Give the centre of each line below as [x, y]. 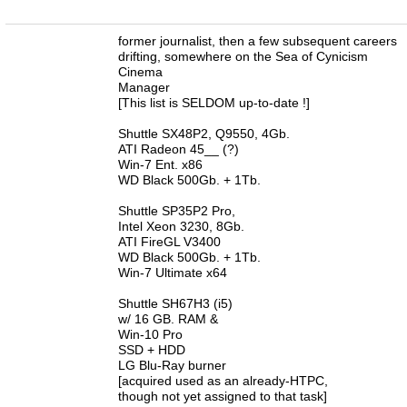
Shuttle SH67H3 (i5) [175, 303]
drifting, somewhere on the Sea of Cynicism [243, 56]
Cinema [140, 72]
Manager [144, 87]
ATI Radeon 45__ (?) [179, 149]
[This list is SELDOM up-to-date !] [214, 103]
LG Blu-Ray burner [172, 365]
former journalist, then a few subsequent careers [258, 41]
